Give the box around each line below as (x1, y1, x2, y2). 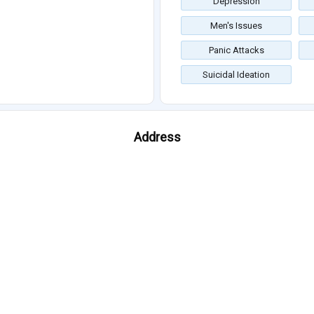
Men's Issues (210, 20, 262, 31)
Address (133, 129, 181, 144)
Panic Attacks (208, 44, 264, 55)
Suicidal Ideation (203, 69, 270, 80)
